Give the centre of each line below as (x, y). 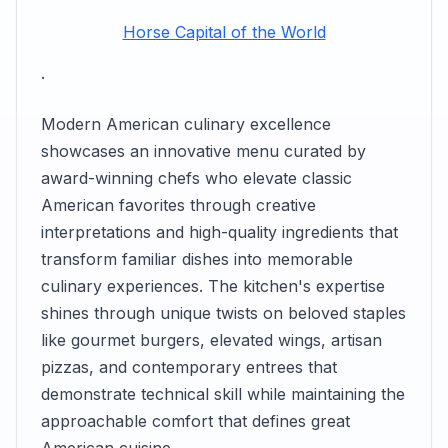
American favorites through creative (178, 205)
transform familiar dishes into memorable (197, 259)
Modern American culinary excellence (186, 124)
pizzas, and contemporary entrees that (189, 367)
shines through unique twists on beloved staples (223, 313)
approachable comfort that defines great (195, 421)
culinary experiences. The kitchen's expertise (213, 286)
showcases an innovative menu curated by (203, 151)
